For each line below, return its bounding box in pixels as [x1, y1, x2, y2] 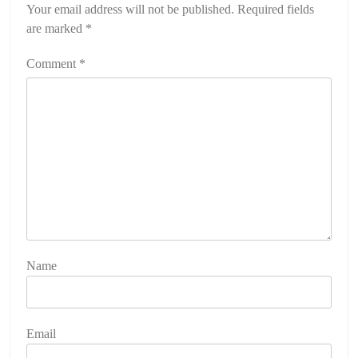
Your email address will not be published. [26, 2, 234, 16]
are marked [26, 21, 86, 35]
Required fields [237, 2, 314, 16]
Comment [26, 56, 79, 70]
